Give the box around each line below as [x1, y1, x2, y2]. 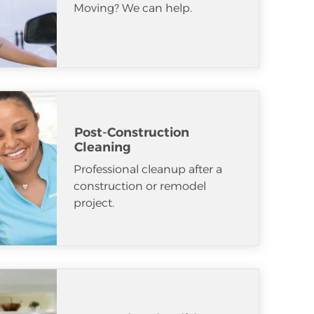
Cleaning [74, 139, 131, 155]
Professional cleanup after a [74, 162, 222, 176]
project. [74, 196, 114, 210]
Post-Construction [74, 124, 189, 140]
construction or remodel [74, 179, 206, 193]
